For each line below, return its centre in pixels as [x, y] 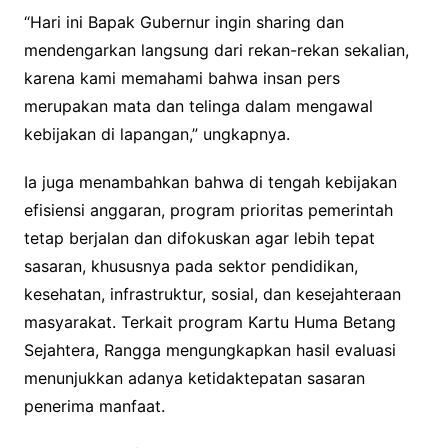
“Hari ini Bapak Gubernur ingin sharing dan [183, 22]
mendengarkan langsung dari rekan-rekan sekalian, [216, 50]
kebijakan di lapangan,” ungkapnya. [156, 134]
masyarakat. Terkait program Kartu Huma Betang [209, 322]
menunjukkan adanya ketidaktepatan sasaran [194, 378]
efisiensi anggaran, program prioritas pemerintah [208, 210]
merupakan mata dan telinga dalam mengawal [198, 106]
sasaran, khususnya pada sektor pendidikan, [190, 266]
